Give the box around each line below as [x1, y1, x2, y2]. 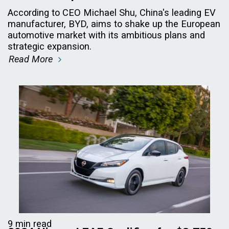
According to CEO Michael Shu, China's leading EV [8, 7, 216, 18]
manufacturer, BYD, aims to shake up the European [8, 18, 220, 29]
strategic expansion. [8, 40, 91, 52]
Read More [9, 53, 55, 64]
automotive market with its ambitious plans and [8, 29, 205, 40]
